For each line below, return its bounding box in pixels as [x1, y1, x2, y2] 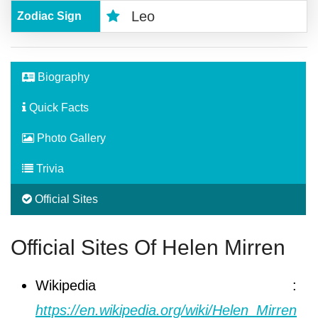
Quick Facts [26, 101, 89, 114]
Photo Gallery [34, 131, 106, 144]
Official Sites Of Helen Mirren [11, 235, 285, 259]
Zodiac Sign [17, 9, 82, 22]
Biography [35, 70, 89, 83]
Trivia [33, 162, 64, 175]
